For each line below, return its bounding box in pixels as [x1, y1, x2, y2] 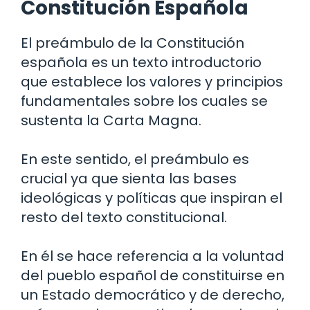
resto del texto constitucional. [21, 208, 227, 228]
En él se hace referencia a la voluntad [21, 246, 284, 266]
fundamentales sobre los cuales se [21, 91, 268, 111]
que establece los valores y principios [21, 72, 283, 92]
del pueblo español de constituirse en [21, 266, 284, 286]
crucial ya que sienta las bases [21, 169, 237, 189]
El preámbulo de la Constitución [21, 33, 244, 53]
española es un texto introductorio [21, 53, 262, 73]
